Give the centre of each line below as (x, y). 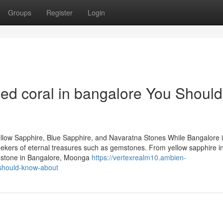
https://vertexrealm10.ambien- (139, 157)
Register (59, 12)
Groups (20, 12)
